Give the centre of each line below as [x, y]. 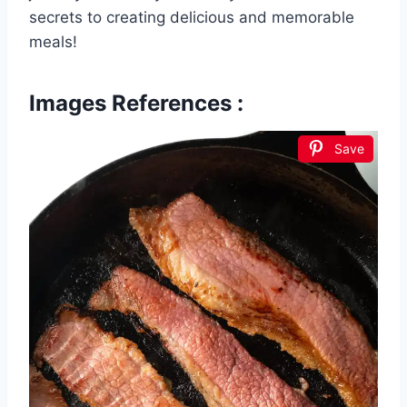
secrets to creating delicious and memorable [192, 18]
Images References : [136, 104]
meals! [53, 42]
